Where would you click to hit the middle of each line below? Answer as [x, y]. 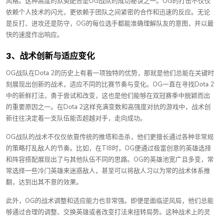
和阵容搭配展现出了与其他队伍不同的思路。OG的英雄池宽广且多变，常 [110, 160]
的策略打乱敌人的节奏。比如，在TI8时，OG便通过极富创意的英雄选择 [109, 148]
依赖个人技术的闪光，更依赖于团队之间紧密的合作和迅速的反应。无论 [108, 12]
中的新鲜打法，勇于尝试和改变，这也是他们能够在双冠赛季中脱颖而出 [108, 96]
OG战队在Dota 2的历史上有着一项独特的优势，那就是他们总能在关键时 [110, 73]
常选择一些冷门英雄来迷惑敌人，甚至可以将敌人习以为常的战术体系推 [108, 171]
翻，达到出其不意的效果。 [44, 182]
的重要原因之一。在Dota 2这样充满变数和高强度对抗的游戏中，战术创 [108, 107]
